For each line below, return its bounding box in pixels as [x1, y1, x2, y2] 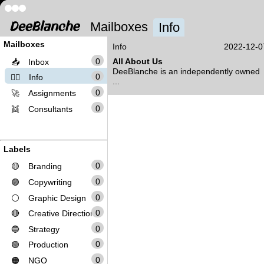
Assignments [28, 88, 76, 98]
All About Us [113, 57, 163, 67]
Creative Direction [28, 209, 95, 219]
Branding [28, 161, 62, 171]
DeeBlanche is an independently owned [113, 67, 260, 77]
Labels [3, 144, 31, 154]
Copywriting [28, 177, 72, 187]
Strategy [28, 224, 60, 234]
